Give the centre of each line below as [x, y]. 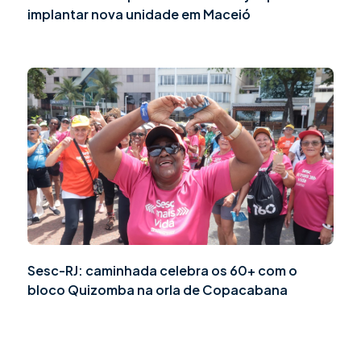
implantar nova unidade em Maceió [139, 15]
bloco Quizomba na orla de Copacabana [158, 290]
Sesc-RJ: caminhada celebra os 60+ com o [162, 271]
